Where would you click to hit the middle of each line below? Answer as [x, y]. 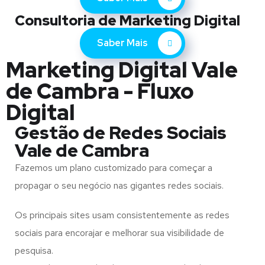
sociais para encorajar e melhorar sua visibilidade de [119, 233]
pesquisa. [34, 251]
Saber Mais [123, 43]
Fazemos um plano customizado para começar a [114, 168]
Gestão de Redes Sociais [121, 132]
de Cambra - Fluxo [100, 91]
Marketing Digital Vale [122, 70]
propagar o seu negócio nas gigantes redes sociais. [119, 185]
